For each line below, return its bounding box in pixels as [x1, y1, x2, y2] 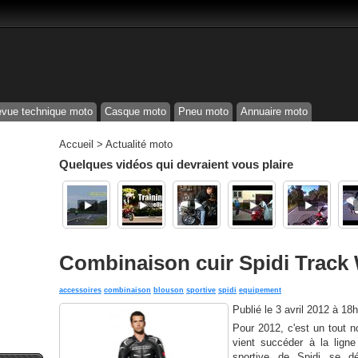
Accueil [59, 138, 93, 150]
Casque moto [105, 105, 166, 117]
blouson [153, 286, 184, 294]
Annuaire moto [241, 105, 308, 117]
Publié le [233, 304, 276, 316]
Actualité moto [105, 138, 173, 150]
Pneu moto [178, 105, 229, 117]
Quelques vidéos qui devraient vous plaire [59, 157, 293, 171]
